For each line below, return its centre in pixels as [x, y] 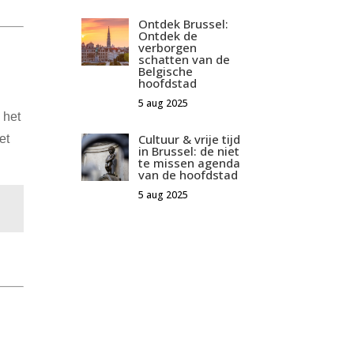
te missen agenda [190, 163]
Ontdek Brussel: [184, 24]
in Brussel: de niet [189, 151]
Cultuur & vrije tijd [190, 139]
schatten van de [185, 60]
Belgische [166, 72]
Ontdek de [168, 36]
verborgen [168, 48]
